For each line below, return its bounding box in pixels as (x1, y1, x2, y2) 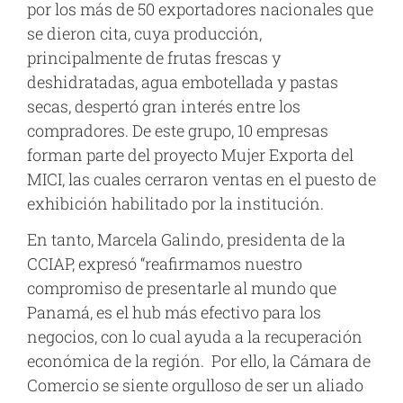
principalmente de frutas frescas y (27, 47, 281, 69)
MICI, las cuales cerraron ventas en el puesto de (27, 168, 376, 191)
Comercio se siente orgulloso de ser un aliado (27, 373, 363, 396)
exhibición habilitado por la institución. (27, 193, 324, 215)
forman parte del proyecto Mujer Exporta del (27, 144, 354, 166)
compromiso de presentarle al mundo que (27, 276, 336, 299)
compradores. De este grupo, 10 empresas (27, 120, 328, 142)
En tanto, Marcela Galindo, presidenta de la (27, 228, 345, 250)
